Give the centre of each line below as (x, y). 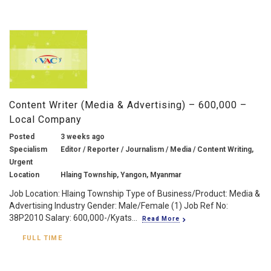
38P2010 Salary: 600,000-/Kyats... (73, 217)
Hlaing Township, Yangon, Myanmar (121, 175)
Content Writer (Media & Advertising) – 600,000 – (128, 105)
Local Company (45, 119)
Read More (161, 218)
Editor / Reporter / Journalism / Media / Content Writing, (157, 149)
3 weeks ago (83, 136)
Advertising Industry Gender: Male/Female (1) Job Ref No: (119, 205)
